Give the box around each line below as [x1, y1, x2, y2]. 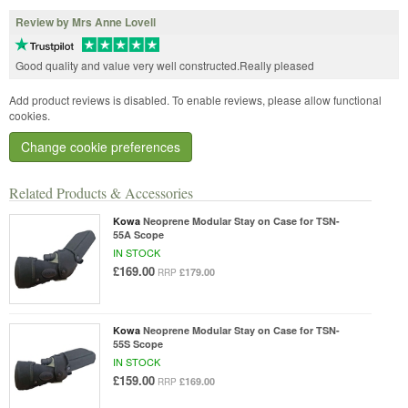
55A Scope [112, 227, 164, 241]
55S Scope [112, 337, 163, 352]
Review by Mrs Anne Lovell [15, 14, 156, 31]
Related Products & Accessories [9, 182, 193, 202]
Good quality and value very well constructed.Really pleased [15, 57, 314, 74]
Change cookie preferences [21, 138, 180, 157]
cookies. [9, 107, 50, 124]
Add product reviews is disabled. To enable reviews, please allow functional [9, 92, 382, 108]
